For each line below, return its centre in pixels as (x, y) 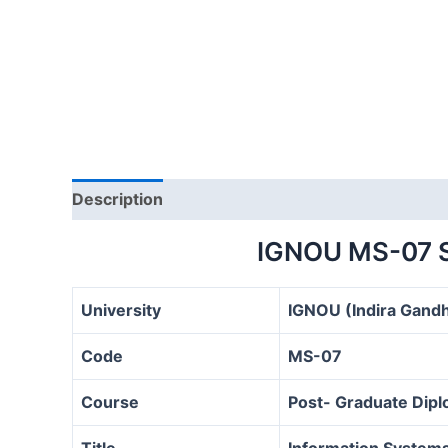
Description (117, 198)
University (121, 309)
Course (110, 401)
